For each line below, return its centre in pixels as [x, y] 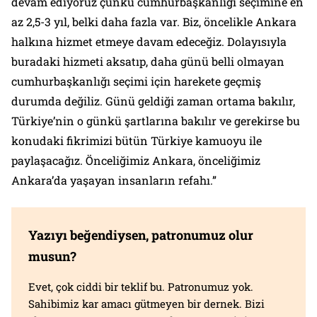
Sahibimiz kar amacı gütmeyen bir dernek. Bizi [146, 304]
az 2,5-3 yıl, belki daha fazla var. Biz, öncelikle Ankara [154, 22]
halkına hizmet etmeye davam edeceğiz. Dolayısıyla [149, 42]
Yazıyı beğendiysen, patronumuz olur [141, 235]
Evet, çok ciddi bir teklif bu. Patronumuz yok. [141, 287]
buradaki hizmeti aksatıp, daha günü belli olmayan [148, 62]
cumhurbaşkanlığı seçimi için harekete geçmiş [136, 81]
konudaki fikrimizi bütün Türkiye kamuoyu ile [137, 141]
